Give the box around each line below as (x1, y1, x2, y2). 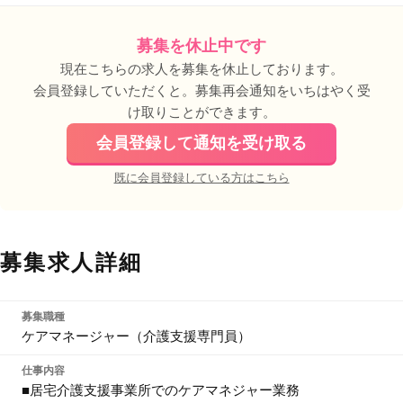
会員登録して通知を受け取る (96, 134, 307, 152)
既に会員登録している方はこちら (113, 171, 290, 184)
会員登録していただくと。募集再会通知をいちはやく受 (32, 83, 371, 98)
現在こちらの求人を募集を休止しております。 (59, 61, 344, 76)
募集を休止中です (137, 37, 266, 55)
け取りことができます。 (127, 104, 276, 120)
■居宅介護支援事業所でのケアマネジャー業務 (22, 382, 300, 398)
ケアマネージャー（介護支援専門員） (22, 328, 251, 344)
